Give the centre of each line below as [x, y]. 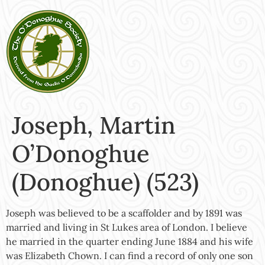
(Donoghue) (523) [105, 182]
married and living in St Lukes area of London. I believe [127, 227]
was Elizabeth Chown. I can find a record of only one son [130, 256]
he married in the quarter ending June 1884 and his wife [130, 241]
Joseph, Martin [94, 125]
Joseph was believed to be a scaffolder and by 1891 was [124, 213]
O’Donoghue [81, 153]
